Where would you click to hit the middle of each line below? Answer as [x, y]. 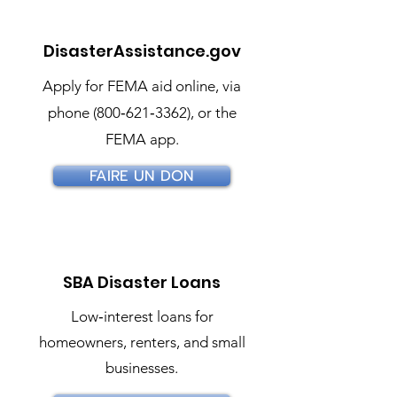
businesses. [142, 368]
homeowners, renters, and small [142, 342]
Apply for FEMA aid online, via [142, 86]
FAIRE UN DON [142, 176]
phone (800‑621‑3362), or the [142, 113]
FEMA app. [142, 139]
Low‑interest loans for [142, 316]
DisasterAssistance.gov [142, 51]
